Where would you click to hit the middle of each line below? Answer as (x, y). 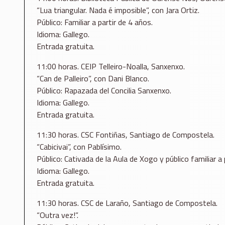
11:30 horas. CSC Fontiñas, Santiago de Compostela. (126, 134)
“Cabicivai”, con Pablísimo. (79, 146)
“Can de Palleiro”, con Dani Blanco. (93, 78)
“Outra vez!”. (58, 215)
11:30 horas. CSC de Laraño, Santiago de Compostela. (127, 203)
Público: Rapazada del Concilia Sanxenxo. (104, 90)
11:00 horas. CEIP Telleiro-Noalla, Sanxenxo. (111, 66)
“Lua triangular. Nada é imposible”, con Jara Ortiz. (118, 10)
